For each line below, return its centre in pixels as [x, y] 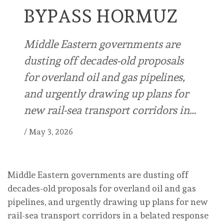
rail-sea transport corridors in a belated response [108, 215]
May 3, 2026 [51, 132]
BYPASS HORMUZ [101, 16]
